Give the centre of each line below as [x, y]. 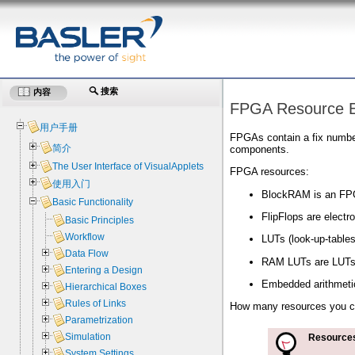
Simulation [88, 337]
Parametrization [99, 321]
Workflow [85, 237]
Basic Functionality [93, 202]
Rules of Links [96, 304]
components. [260, 149]
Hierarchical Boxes [106, 287]
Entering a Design [104, 271]
